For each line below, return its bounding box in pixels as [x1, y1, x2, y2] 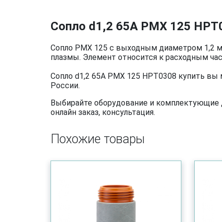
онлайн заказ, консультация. [51, 108, 155, 117]
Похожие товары [51, 132, 145, 146]
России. [51, 81, 80, 90]
